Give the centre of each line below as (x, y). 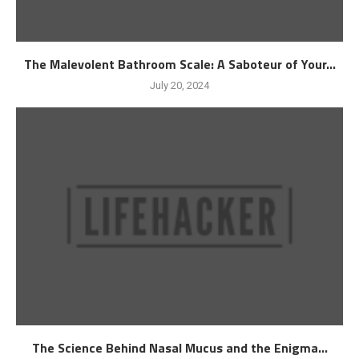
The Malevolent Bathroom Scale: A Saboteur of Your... (179, 64)
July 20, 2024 (179, 85)
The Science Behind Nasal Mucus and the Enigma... (179, 347)
